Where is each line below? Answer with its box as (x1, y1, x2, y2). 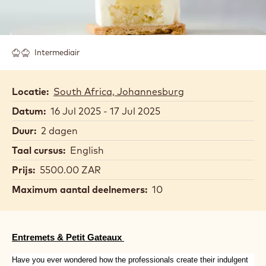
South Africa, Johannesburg (53, 235, 184, 248)
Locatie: (12, 235, 49, 248)
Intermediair (34, 197, 80, 207)
